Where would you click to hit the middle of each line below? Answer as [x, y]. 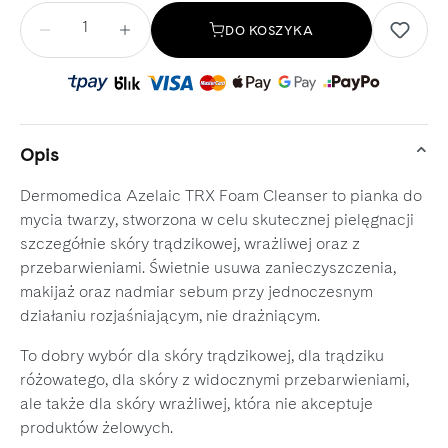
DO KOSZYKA [269, 30]
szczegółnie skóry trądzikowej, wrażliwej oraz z [190, 244]
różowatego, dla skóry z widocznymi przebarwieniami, [214, 380]
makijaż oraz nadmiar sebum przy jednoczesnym [196, 292]
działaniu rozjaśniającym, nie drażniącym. [172, 316]
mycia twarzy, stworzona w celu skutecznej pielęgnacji [217, 220]
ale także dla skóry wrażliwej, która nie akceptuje [196, 404]
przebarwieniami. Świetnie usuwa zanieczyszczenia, [208, 268]
